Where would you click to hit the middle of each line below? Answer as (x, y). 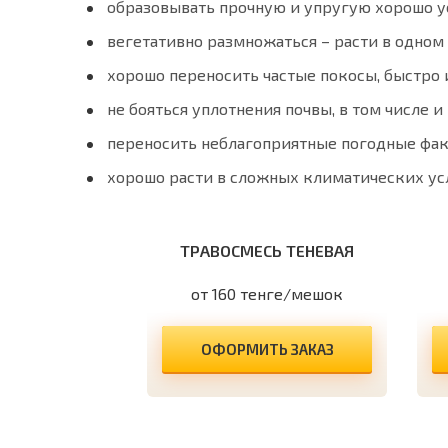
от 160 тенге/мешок (267, 293)
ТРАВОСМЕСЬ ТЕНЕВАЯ (267, 250)
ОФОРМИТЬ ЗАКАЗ (267, 349)
